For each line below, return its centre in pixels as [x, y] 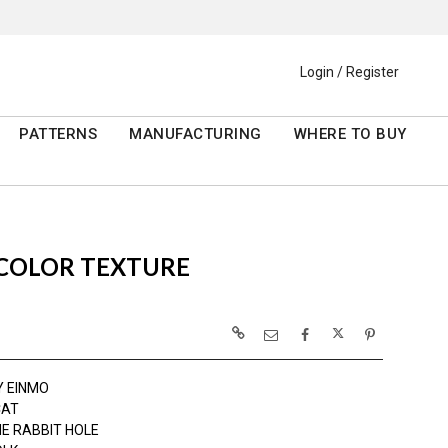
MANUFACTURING [195, 134]
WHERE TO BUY [350, 134]
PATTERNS [58, 134]
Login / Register [349, 72]
